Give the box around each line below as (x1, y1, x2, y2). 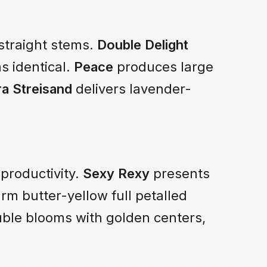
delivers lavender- (72, 80, 191, 97)
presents (150, 165, 210, 181)
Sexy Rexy (83, 165, 150, 181)
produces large (113, 58, 213, 74)
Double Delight (97, 36, 188, 52)
